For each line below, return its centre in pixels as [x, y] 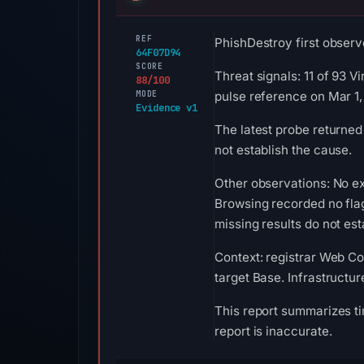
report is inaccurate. [273, 331]
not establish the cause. [284, 150]
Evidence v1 [167, 108]
